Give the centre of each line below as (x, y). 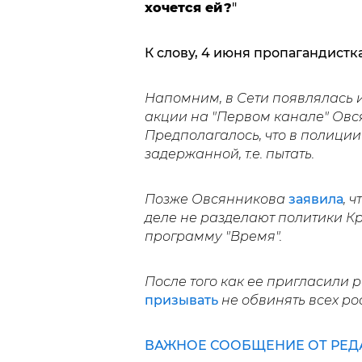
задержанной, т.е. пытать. (229, 154)
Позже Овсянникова (216, 199)
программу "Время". (213, 236)
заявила (316, 199)
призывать (181, 300)
